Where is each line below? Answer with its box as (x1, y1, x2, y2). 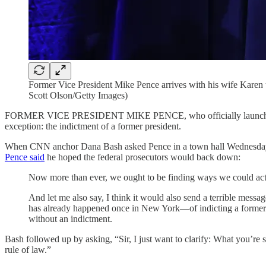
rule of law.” (5, 245, 51, 255)
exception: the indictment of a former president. (5, 121, 181, 131)
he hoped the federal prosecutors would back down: (45, 152, 240, 162)
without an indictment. (28, 214, 112, 224)
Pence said (5, 152, 45, 162)
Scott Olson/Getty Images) (28, 90, 128, 100)
